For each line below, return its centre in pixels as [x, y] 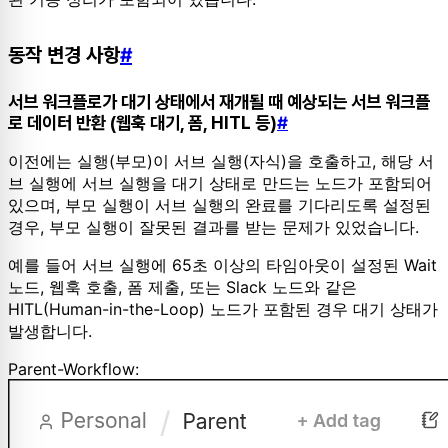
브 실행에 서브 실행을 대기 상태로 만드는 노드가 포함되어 [220, 183]
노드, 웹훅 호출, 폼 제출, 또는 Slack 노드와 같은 [182, 287]
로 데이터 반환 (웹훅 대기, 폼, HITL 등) [142, 123]
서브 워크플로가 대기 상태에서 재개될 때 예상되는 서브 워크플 [219, 102]
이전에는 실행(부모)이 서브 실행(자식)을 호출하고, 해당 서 [221, 161]
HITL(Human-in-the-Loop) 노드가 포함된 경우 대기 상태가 [223, 309]
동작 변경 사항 [64, 54]
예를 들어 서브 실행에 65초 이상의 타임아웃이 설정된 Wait [222, 265]
